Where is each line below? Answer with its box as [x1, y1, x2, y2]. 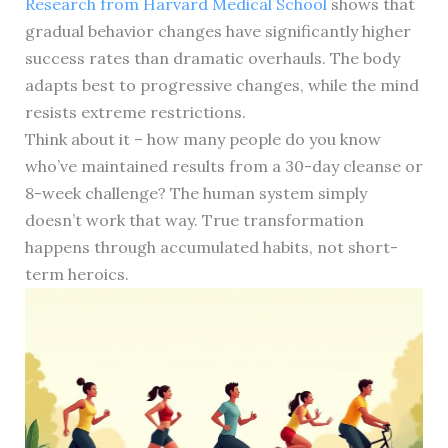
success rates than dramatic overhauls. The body [24, 47, 400, 68]
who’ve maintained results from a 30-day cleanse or [24, 155, 423, 176]
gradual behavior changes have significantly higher [24, 20, 411, 41]
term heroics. [24, 263, 129, 284]
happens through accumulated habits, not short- [24, 236, 398, 257]
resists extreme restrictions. [24, 101, 246, 122]
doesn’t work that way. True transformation [24, 209, 364, 230]
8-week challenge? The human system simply [24, 182, 367, 203]
